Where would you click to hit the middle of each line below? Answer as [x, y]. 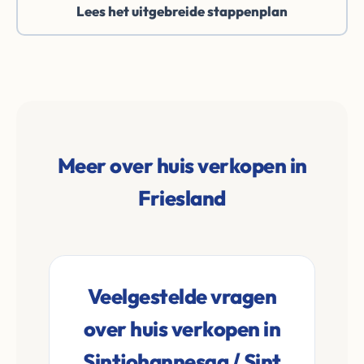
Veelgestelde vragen [182, 296]
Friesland [182, 198]
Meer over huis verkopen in [182, 165]
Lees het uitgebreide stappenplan [182, 11]
